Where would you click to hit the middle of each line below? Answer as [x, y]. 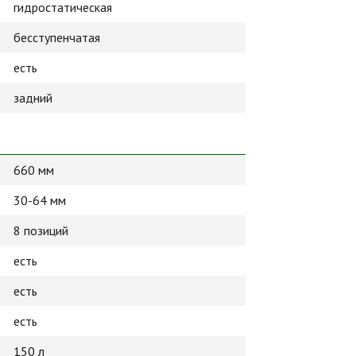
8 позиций [41, 230]
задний [33, 98]
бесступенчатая [57, 37]
